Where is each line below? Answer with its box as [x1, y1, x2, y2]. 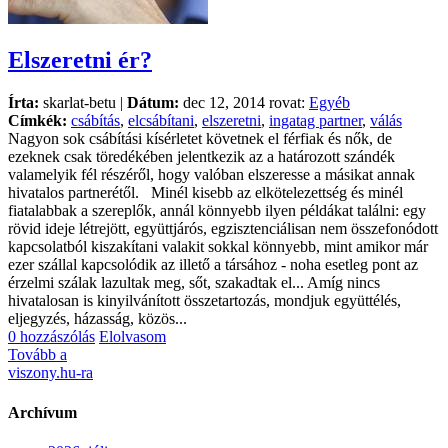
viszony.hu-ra [8, 364, 93, 382]
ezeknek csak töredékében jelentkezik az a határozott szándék [8, 148, 395, 166]
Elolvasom [99, 328, 166, 346]
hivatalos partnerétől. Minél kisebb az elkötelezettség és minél [8, 184, 403, 202]
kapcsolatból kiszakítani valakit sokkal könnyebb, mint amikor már [8, 238, 428, 256]
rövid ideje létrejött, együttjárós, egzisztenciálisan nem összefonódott [8, 220, 438, 238]
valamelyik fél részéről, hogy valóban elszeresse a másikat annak [8, 166, 415, 184]
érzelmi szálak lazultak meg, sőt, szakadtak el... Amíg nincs [8, 274, 380, 292]
